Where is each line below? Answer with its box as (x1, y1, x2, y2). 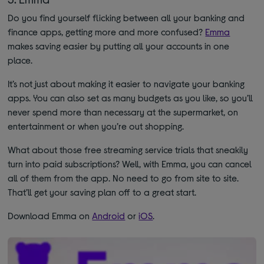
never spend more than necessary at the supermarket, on (8, 106, 239, 118)
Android (92, 210, 126, 222)
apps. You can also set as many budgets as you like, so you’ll (8, 92, 253, 104)
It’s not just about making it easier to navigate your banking (8, 78, 245, 90)
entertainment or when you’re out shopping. (8, 120, 184, 132)
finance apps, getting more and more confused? (8, 26, 203, 38)
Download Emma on (8, 210, 90, 222)
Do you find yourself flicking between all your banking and (8, 12, 245, 24)
